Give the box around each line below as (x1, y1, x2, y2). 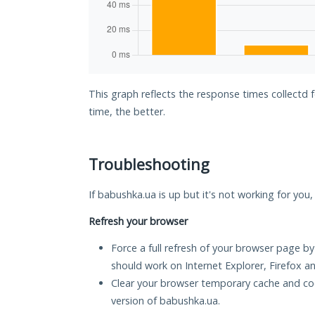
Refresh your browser (89, 214, 188, 229)
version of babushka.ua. (111, 294, 220, 308)
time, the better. (89, 105, 165, 119)
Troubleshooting (89, 154, 210, 175)
